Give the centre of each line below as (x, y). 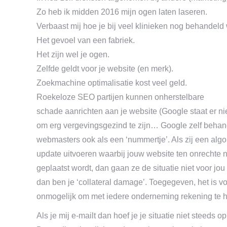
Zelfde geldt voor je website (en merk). (105, 69)
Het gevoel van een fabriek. (86, 40)
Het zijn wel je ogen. (73, 54)
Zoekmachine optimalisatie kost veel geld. (112, 83)
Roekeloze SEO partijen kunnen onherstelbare (120, 97)
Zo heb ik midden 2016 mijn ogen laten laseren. (122, 12)
